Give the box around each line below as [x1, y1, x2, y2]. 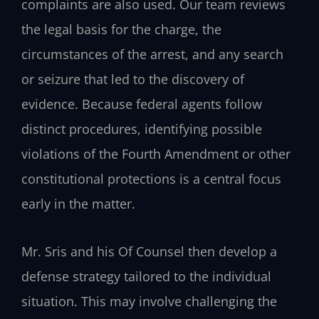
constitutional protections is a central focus [21, 170, 281, 188]
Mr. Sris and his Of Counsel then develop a [21, 242, 277, 260]
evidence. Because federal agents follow [21, 95, 262, 113]
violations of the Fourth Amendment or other [21, 145, 291, 163]
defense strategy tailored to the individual [21, 267, 271, 285]
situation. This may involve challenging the [21, 292, 277, 310]
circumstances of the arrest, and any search [21, 46, 283, 63]
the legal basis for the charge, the [21, 21, 221, 38]
